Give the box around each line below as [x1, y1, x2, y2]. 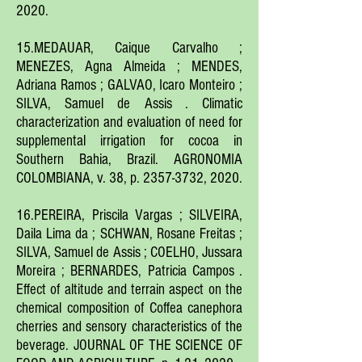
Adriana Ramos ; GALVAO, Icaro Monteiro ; [16, 77, 242, 94]
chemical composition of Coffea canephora [16, 300, 242, 317]
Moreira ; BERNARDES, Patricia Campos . [16, 263, 242, 280]
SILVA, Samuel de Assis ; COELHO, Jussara [16, 244, 242, 261]
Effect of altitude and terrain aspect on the [16, 281, 242, 298]
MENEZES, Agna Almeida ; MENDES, [16, 58, 242, 75]
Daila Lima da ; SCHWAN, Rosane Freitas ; [16, 225, 242, 242]
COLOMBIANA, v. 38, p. [16, 170, 143, 187]
